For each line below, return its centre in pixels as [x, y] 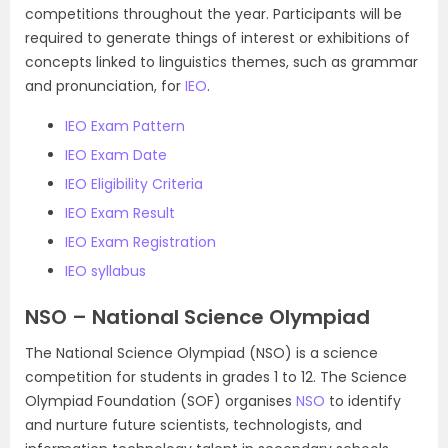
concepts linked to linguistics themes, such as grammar [221, 62]
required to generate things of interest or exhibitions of [217, 38]
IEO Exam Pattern [125, 126]
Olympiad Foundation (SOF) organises [160, 401]
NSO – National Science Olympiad [197, 317]
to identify [363, 401]
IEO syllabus [105, 271]
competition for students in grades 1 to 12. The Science [216, 377]
